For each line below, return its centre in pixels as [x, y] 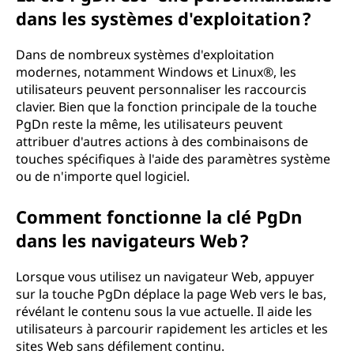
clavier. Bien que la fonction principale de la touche [166, 107]
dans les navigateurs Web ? [132, 240]
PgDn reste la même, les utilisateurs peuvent [149, 124]
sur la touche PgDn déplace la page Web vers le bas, [171, 294]
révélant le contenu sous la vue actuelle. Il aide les [164, 311]
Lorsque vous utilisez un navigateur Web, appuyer [165, 277]
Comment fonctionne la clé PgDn [159, 217]
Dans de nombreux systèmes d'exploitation [145, 55]
